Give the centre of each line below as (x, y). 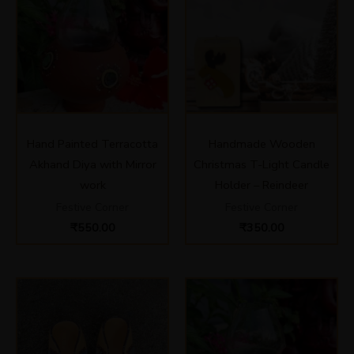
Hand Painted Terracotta (92, 143)
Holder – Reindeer (262, 185)
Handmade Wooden (262, 143)
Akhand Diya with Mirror (92, 164)
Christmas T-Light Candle (262, 164)
